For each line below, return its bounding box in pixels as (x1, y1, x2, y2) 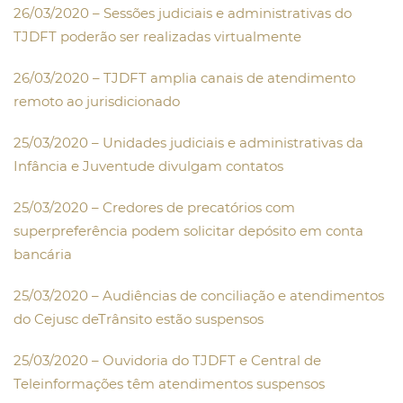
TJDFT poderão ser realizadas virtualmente (13, 28, 301, 46)
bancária (13, 246, 72, 264)
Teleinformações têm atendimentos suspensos (13, 375, 325, 393)
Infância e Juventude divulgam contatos (13, 157, 283, 175)
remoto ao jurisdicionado (13, 93, 180, 111)
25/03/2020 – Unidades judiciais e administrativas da (13, 134, 363, 152)
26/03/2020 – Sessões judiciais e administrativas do (13, 4, 352, 22)
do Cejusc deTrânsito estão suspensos (13, 310, 264, 328)
